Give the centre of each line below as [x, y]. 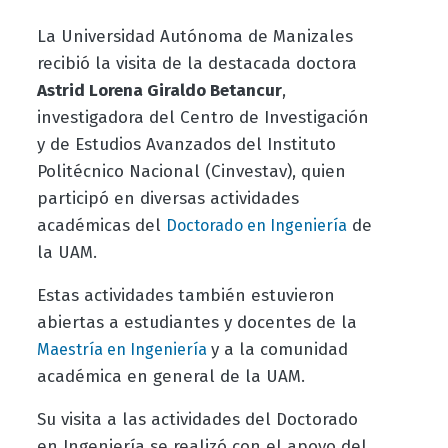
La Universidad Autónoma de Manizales [194, 37]
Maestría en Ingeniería [123, 350]
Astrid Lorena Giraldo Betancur [159, 91]
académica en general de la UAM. [170, 377]
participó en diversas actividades [167, 199]
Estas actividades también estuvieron [185, 296]
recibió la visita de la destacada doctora [196, 64]
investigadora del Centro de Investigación [202, 118]
